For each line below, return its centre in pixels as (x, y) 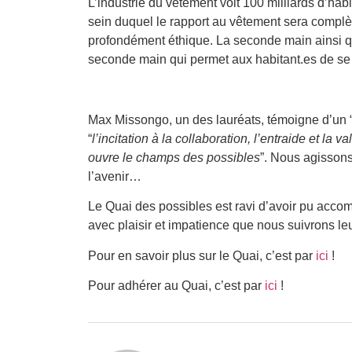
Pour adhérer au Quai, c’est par (176, 286)
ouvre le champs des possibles (174, 157)
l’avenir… (115, 176)
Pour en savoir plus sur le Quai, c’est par (202, 255)
